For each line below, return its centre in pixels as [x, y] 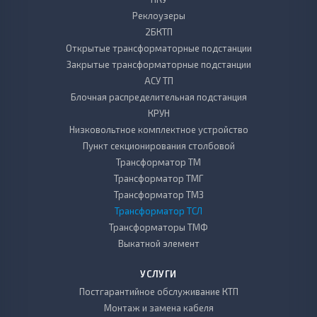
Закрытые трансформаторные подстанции [158, 64]
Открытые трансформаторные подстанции [158, 48]
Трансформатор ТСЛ [158, 211]
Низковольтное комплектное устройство [158, 129]
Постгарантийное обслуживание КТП [158, 292]
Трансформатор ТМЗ [158, 195]
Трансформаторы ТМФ [158, 227]
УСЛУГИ [158, 274]
